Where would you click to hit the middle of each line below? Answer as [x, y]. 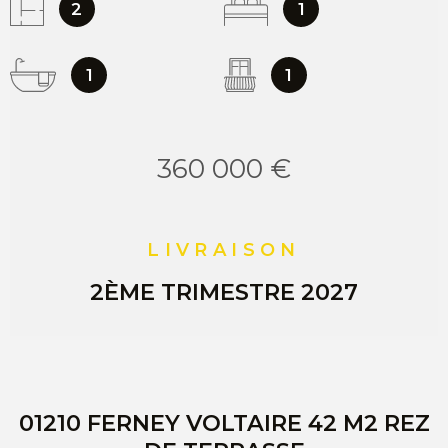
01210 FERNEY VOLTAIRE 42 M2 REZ [224, 423]
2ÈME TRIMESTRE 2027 [224, 291]
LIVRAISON [224, 250]
